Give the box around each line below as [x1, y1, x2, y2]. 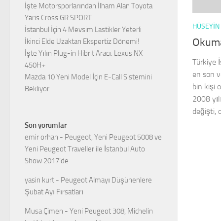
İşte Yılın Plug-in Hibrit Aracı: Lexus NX [25, 49, 143, 58]
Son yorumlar [25, 121, 67, 130]
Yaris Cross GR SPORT [25, 13, 92, 22]
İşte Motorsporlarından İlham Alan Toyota [25, 1, 152, 10]
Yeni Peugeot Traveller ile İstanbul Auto [25, 145, 145, 153]
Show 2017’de [25, 156, 69, 165]
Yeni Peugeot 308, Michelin [70, 207, 153, 216]
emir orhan [25, 133, 58, 142]
